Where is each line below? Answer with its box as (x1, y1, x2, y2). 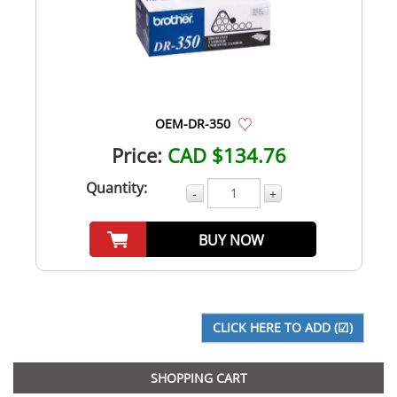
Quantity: (86, 177, 147, 198)
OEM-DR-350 (154, 114, 230, 132)
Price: (111, 141, 162, 168)
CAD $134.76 (167, 141, 286, 168)
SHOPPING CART (150, 369, 247, 386)
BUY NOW (198, 230, 265, 250)
